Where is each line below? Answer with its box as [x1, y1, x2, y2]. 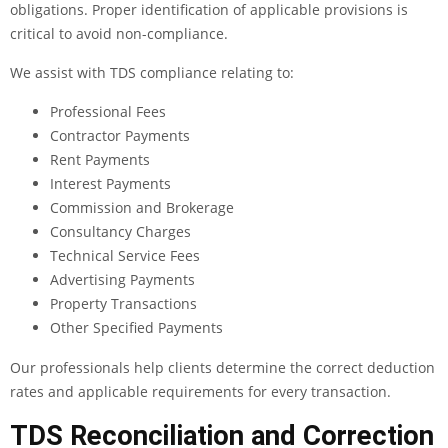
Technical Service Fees [50, 246, 200, 266]
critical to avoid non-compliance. [10, 24, 228, 44]
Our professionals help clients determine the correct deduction [10, 358, 435, 378]
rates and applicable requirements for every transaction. [10, 382, 391, 402]
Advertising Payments [50, 270, 195, 290]
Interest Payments [50, 174, 171, 194]
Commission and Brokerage [50, 198, 234, 218]
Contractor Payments [50, 126, 190, 146]
